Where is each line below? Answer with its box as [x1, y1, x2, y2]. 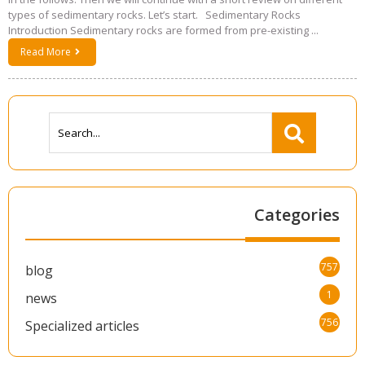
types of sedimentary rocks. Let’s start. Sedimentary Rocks [8, 7, 301, 22]
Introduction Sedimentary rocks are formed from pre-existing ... [8, 23, 319, 37]
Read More [20, 45, 71, 59]
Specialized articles [25, 317, 139, 335]
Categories [254, 204, 340, 226]
